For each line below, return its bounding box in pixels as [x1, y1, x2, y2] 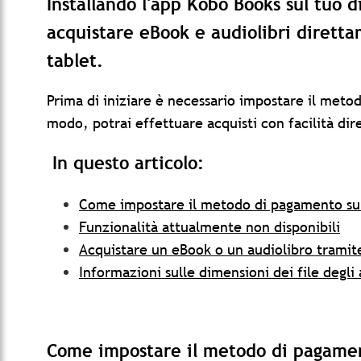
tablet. [47, 50, 103, 72]
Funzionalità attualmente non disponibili [79, 218, 340, 237]
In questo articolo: [47, 152, 204, 175]
